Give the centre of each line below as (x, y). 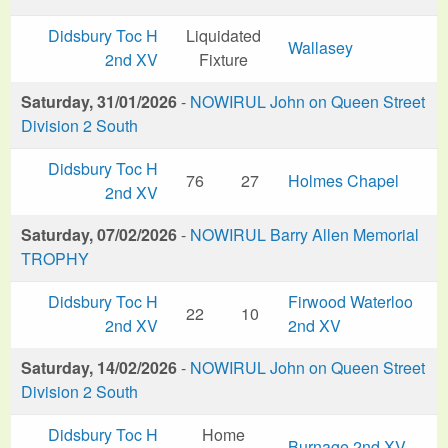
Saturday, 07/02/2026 (99, 234)
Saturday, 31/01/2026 (99, 101)
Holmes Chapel (343, 180)
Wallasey (320, 47)
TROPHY (55, 258)
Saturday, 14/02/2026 (99, 367)
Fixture (223, 59)
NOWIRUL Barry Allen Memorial (304, 234)
